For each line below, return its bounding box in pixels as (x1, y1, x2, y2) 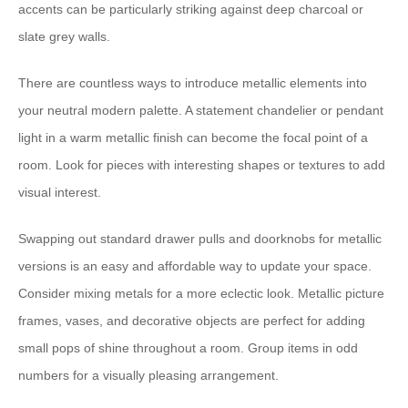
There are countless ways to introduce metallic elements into (18, 76, 367, 90)
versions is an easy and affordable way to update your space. (18, 259, 372, 273)
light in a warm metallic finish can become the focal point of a (18, 130, 368, 145)
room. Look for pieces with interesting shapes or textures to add (18, 158, 385, 172)
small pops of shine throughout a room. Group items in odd (18, 341, 358, 355)
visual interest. (18, 185, 101, 199)
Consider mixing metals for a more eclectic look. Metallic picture (18, 286, 384, 301)
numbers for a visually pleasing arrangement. (18, 368, 279, 382)
